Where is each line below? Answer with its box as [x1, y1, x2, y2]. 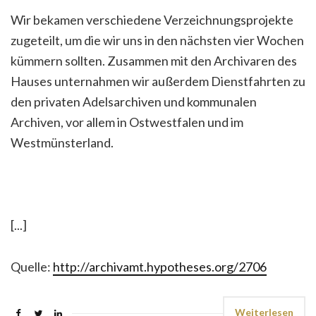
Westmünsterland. [11, 135, 114, 150]
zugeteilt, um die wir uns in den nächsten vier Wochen [11, 32, 304, 48]
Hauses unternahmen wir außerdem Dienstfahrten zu [11, 73, 305, 89]
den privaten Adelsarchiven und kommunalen [11, 94, 257, 109]
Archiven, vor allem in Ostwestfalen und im [11, 114, 243, 130]
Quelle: [11, 259, 53, 274]
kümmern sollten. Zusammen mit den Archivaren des [11, 53, 297, 68]
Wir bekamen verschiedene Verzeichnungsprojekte [11, 12, 293, 28]
